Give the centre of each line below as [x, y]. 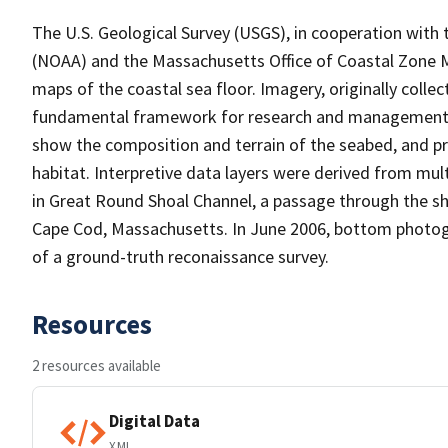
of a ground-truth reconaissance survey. [180, 256]
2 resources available [96, 365]
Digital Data [154, 420]
